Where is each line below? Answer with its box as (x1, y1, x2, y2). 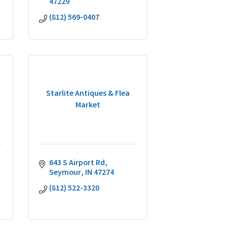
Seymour (49, 167, 81, 179)
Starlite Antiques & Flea (46, 88, 130, 100)
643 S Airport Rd (49, 158, 105, 169)
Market (75, 99, 100, 111)
